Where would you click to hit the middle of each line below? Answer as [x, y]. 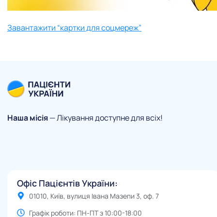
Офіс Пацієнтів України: [67, 183]
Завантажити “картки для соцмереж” [74, 28]
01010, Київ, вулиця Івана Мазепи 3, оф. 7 [94, 196]
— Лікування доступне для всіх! [105, 118]
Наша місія [28, 118]
